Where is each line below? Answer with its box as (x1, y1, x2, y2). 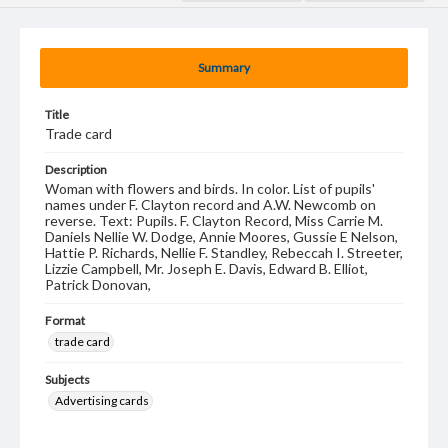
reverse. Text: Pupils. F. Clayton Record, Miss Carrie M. (45, 212, 383, 229)
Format (45, 313, 85, 328)
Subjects (45, 372, 90, 387)
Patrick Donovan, (45, 276, 151, 293)
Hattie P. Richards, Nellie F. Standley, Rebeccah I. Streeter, (45, 244, 403, 261)
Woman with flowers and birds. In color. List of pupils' (45, 180, 375, 197)
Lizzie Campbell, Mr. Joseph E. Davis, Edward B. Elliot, (45, 260, 368, 277)
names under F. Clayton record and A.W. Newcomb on (45, 196, 376, 213)
